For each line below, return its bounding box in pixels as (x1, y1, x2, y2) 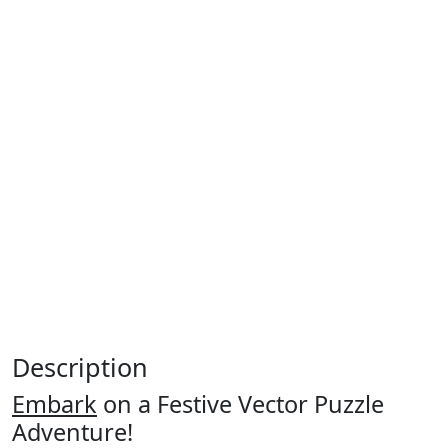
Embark (12, 387, 97, 420)
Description (12, 349, 148, 384)
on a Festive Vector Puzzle (97, 387, 384, 420)
